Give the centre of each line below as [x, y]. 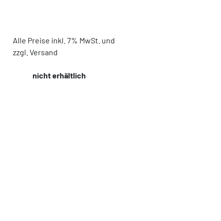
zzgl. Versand [35, 52]
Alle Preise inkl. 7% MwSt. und [64, 40]
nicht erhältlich [59, 75]
